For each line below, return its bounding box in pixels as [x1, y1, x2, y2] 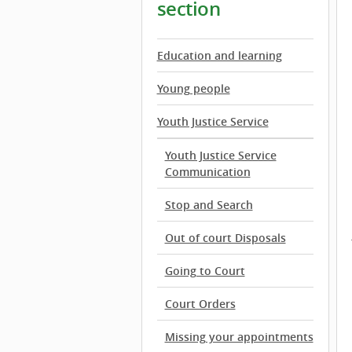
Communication [164, 164, 251, 179]
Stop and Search [164, 197, 253, 212]
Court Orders [164, 296, 236, 311]
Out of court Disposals [164, 230, 286, 245]
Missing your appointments [164, 329, 313, 344]
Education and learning [156, 48, 282, 63]
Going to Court [164, 263, 245, 278]
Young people [156, 81, 230, 96]
